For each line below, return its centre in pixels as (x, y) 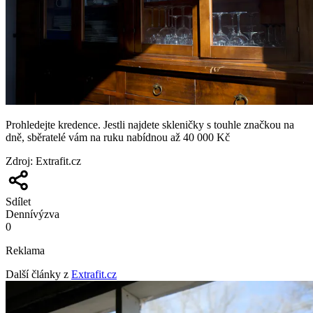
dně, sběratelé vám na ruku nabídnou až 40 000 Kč (118, 138)
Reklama (25, 251)
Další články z (37, 275)
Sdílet (18, 202)
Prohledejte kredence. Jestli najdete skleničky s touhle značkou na (150, 125)
